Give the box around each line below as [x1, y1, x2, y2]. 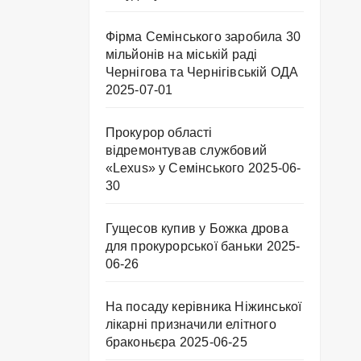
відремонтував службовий [105, 143, 268, 158]
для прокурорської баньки [105, 239, 263, 254]
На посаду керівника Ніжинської [105, 300, 302, 314]
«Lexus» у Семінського [105, 161, 245, 176]
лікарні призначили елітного [105, 317, 276, 332]
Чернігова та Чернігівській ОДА [105, 65, 299, 80]
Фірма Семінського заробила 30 [105, 30, 301, 44]
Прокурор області [105, 126, 213, 140]
